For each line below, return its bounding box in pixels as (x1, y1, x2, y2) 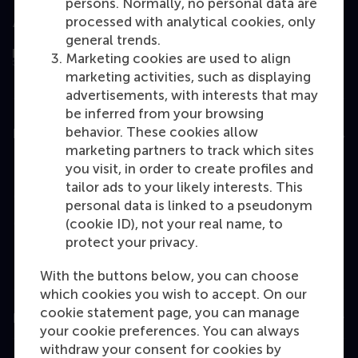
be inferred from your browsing (66, 105, 264, 121)
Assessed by (13, 14, 90, 30)
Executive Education (13, 238, 144, 255)
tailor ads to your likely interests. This (66, 178, 303, 195)
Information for (13, 310, 115, 326)
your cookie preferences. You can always (40, 323, 300, 340)
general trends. (66, 31, 161, 48)
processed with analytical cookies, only (66, 13, 316, 30)
